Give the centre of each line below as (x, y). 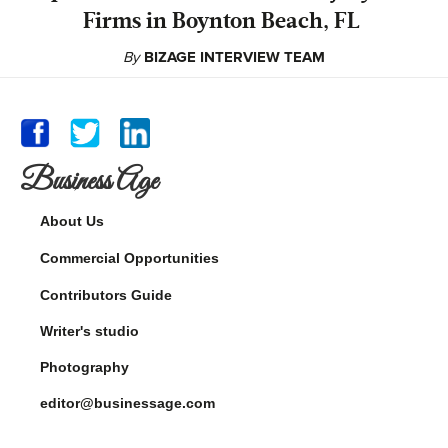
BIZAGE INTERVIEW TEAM (234, 56)
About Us (72, 220)
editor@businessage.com (127, 402)
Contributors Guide (106, 294)
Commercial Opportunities (129, 257)
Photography (84, 366)
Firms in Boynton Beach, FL (224, 21)
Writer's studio (89, 330)
